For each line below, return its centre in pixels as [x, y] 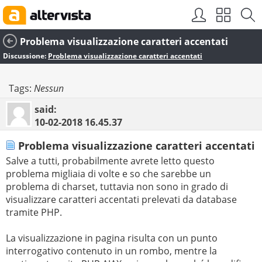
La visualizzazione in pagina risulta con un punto [112, 238]
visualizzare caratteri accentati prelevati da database [121, 200]
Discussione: [25, 56]
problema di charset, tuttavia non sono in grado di [117, 187]
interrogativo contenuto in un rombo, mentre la [111, 251]
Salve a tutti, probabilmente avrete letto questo [110, 161]
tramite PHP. [34, 213]
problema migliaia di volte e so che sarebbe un [108, 174]
